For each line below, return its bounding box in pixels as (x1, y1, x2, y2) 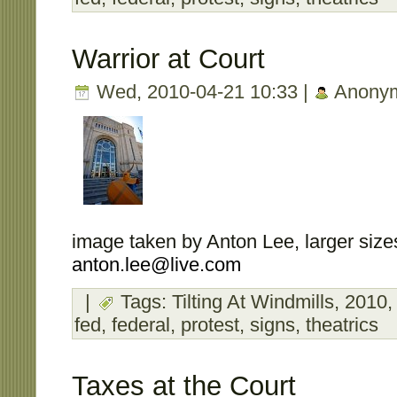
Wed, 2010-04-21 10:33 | (91, 80, 314, 103)
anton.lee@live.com (72, 253, 241, 276)
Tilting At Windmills (172, 290, 334, 313)
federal (112, 313, 170, 336)
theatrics (306, 313, 378, 336)
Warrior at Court (72, 43, 265, 75)
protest (181, 313, 239, 336)
